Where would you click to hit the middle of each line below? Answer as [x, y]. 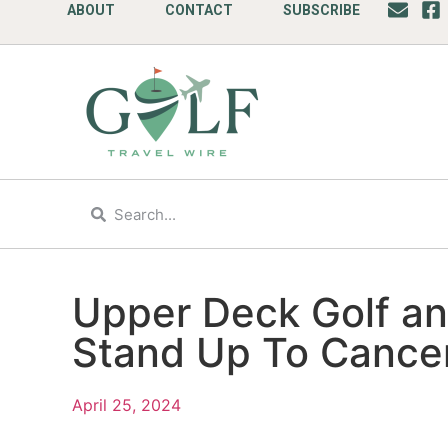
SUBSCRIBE [322, 10]
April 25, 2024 [126, 405]
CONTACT [199, 10]
